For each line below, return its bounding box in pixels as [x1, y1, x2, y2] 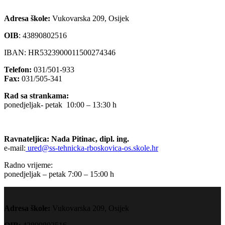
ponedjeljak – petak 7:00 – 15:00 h [4, 169, 114, 178]
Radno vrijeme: [4, 160, 53, 169]
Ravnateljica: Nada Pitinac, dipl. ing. [4, 134, 129, 143]
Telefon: [4, 65, 32, 74]
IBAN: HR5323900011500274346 [4, 48, 116, 57]
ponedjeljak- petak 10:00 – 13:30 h [4, 100, 117, 109]
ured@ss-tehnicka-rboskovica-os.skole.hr [26, 143, 158, 152]
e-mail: [4, 143, 26, 152]
